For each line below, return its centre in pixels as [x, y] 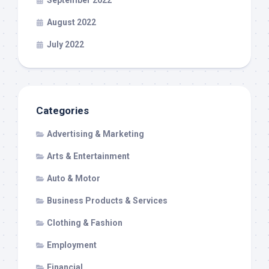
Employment [72, 245]
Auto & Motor [74, 179]
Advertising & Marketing [95, 134]
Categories [62, 111]
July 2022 [65, 45]
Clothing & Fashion [85, 223]
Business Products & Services [107, 201]
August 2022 [71, 23]
